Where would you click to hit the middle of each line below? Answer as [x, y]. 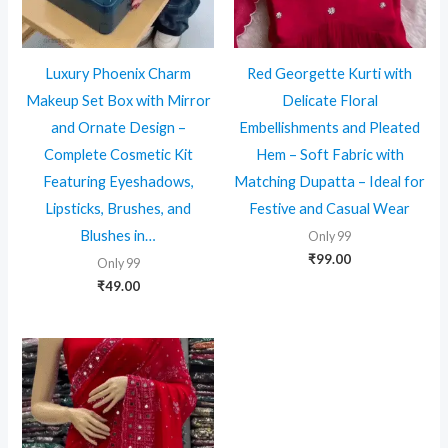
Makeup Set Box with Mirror [118, 100]
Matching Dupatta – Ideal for [330, 181]
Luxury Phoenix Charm [118, 73]
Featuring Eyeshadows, [118, 181]
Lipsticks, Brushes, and [118, 208]
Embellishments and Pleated [330, 127]
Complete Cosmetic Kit [118, 154]
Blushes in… [118, 235]
